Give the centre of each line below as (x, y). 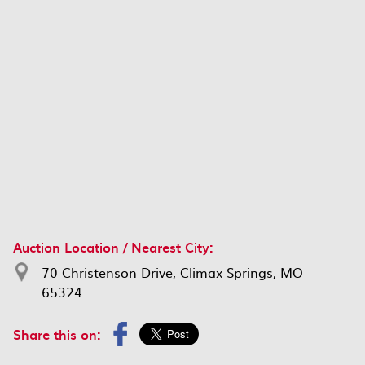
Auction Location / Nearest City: (113, 247)
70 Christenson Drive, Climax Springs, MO (172, 272)
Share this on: (57, 334)
